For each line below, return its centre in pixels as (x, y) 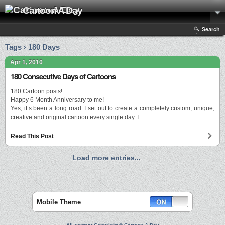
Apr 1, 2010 (26, 62)
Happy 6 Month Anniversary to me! (57, 100)
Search (211, 29)
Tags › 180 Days (32, 47)
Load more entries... (106, 158)
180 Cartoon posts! (36, 92)
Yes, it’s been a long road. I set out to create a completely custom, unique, (113, 109)
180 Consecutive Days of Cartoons (63, 76)
